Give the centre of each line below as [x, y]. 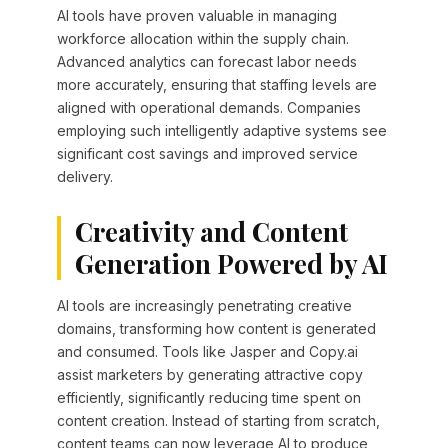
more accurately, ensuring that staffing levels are [216, 85]
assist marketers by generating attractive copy [209, 375]
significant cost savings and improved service [207, 154]
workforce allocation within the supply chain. [202, 39]
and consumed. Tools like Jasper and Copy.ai [207, 352]
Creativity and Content [211, 232]
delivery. [84, 177]
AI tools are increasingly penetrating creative [204, 306]
